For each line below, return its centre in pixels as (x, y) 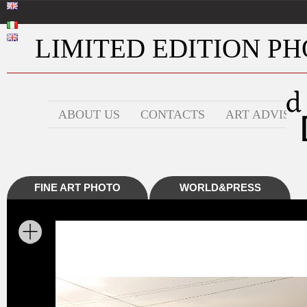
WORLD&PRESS (220, 187)
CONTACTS (173, 114)
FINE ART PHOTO (77, 187)
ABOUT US (89, 114)
